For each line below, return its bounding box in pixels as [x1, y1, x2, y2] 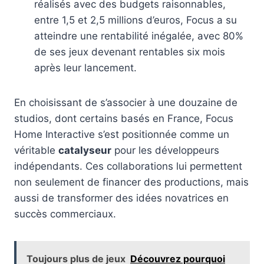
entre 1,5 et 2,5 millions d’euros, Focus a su [34, 14, 237, 26]
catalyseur [58, 144, 111, 156]
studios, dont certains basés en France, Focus [14, 112, 233, 124]
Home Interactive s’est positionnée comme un [14, 128, 229, 140]
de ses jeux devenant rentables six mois [34, 45, 225, 58]
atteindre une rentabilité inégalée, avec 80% [34, 29, 243, 42]
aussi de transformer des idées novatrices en [14, 192, 229, 204]
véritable [14, 144, 58, 156]
